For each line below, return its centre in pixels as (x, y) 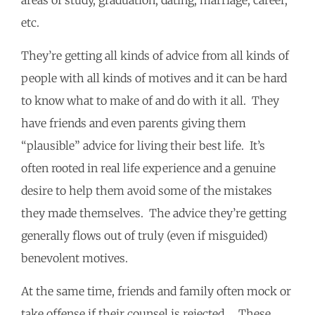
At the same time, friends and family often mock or (156, 291)
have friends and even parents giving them (134, 123)
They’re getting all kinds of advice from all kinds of (155, 56)
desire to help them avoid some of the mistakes (147, 191)
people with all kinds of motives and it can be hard (154, 78)
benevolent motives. (77, 258)
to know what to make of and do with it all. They (150, 101)
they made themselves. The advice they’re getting (154, 213)
